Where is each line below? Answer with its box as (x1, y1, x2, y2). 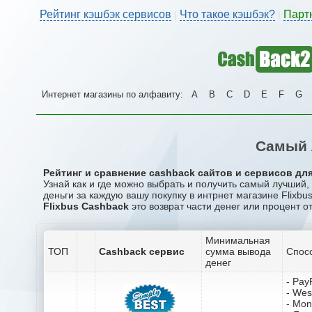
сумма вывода (205, 245, 271, 257)
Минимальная (205, 234, 270, 246)
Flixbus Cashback (43, 200, 129, 212)
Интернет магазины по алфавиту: (42, 89, 186, 100)
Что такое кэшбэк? (180, 8, 275, 20)
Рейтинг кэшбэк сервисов (40, 8, 171, 20)
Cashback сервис (99, 245, 185, 257)
